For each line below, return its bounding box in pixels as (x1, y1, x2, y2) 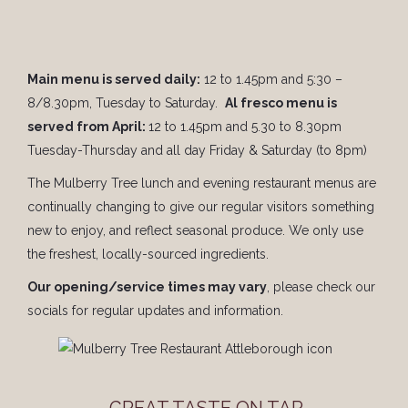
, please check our (267, 280, 375, 295)
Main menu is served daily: (27, 72, 200, 87)
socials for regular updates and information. (27, 303, 283, 319)
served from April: (27, 119, 148, 135)
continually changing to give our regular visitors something (27, 199, 374, 215)
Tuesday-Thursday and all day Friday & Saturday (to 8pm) (27, 143, 367, 158)
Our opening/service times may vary (27, 280, 267, 295)
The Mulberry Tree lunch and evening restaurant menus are (27, 176, 376, 191)
